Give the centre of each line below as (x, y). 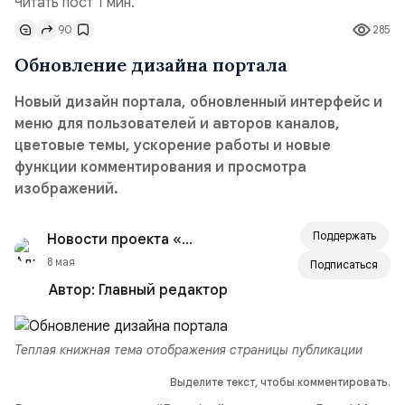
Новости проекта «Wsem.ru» (187, 240)
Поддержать (344, 235)
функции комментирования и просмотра (160, 167)
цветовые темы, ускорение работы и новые (173, 146)
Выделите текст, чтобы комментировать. (280, 382)
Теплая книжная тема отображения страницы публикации (188, 350)
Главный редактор (163, 290)
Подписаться (344, 264)
